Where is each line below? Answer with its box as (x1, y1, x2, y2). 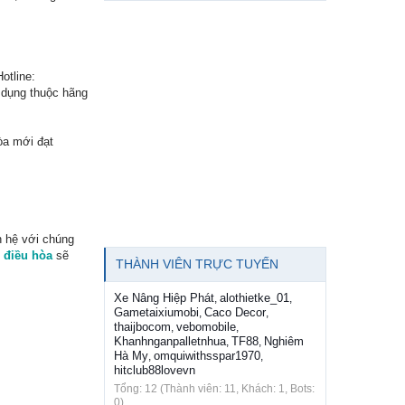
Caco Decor (204, 306, 266, 319)
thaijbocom (114, 320, 171, 334)
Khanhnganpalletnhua (114, 334, 226, 348)
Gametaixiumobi (114, 306, 199, 319)
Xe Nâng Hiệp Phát (114, 291, 214, 305)
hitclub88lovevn (114, 363, 195, 377)
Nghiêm (264, 334, 304, 348)
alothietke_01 (220, 291, 289, 305)
